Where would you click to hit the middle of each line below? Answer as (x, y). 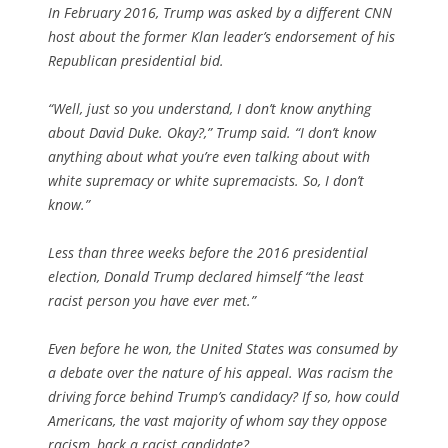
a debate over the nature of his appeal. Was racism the (220, 372)
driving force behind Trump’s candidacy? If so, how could (223, 396)
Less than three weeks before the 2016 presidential (208, 252)
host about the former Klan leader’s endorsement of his (221, 36)
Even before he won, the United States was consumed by (222, 348)
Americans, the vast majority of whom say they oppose (217, 420)
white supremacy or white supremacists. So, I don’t (206, 180)
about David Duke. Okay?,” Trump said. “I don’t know (212, 132)
